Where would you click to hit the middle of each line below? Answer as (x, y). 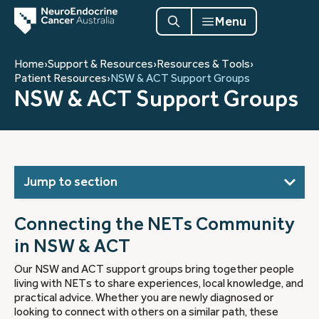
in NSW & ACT (72, 246)
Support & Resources (100, 64)
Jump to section (70, 182)
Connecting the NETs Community (155, 224)
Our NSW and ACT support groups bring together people (154, 269)
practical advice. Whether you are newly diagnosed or (144, 298)
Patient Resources (61, 78)
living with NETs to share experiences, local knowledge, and (159, 283)
